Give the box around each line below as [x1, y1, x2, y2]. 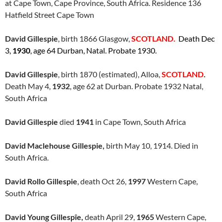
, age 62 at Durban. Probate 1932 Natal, [70, 81, 203, 91]
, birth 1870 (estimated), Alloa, [58, 69, 162, 79]
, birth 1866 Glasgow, [58, 34, 131, 43]
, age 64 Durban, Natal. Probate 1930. [30, 46, 158, 55]
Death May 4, [5, 81, 52, 91]
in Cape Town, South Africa [94, 117, 186, 126]
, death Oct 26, [77, 176, 128, 186]
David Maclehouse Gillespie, [5, 141, 105, 150]
